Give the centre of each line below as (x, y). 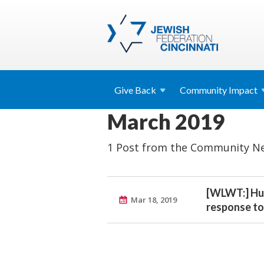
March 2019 (166, 121)
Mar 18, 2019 (154, 200)
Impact (243, 90)
